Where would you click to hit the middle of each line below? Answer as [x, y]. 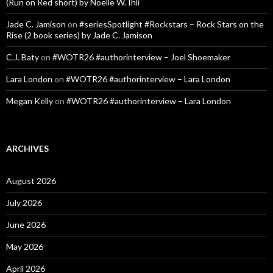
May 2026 [25, 246]
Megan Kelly [30, 101]
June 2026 [26, 224]
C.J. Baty [23, 57]
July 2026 [24, 202]
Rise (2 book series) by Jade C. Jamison [79, 35]
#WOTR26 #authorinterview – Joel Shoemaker [141, 57]
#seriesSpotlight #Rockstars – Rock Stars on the [172, 24]
